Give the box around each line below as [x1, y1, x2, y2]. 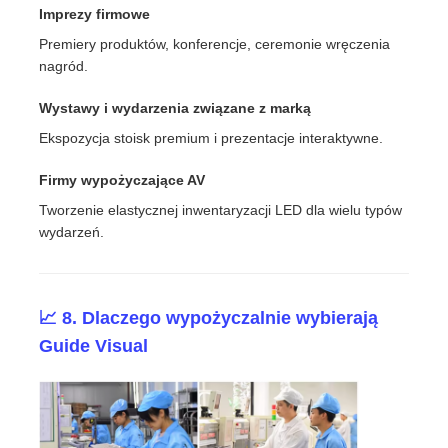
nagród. [39, 58, 89, 75]
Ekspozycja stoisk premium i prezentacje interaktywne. [39, 130, 384, 147]
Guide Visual [39, 336, 149, 357]
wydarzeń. [39, 224, 105, 241]
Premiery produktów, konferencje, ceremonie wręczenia [39, 36, 391, 53]
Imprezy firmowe [39, 6, 151, 23]
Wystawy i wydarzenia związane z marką [39, 100, 312, 117]
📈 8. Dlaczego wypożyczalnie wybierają [39, 308, 379, 329]
